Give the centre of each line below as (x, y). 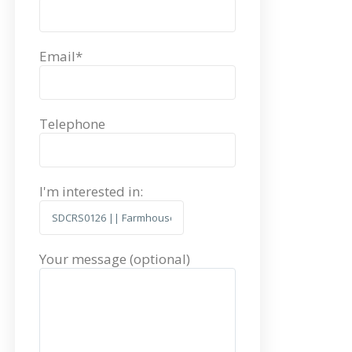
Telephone (72, 124)
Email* (61, 57)
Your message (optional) (115, 259)
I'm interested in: (91, 192)
